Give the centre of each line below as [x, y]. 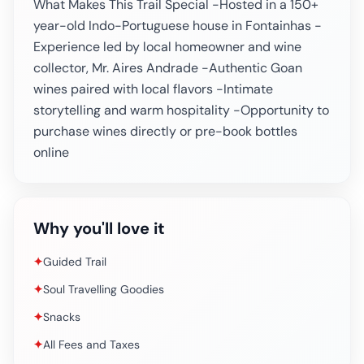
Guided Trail [75, 262]
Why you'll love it [99, 228]
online [51, 152]
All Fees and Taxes [91, 344]
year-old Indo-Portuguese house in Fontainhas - [178, 26]
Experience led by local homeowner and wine [167, 47]
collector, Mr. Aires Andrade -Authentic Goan [168, 68]
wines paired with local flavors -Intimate [153, 89]
